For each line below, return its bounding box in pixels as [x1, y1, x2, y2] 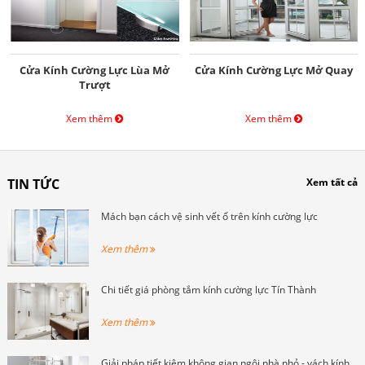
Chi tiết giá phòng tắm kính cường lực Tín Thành [100, 282, 316, 297]
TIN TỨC [7, 174, 59, 193]
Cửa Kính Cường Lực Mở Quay [194, 62, 353, 77]
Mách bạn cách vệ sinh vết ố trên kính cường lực [100, 209, 318, 223]
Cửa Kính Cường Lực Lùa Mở [20, 62, 170, 77]
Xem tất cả [306, 174, 358, 189]
